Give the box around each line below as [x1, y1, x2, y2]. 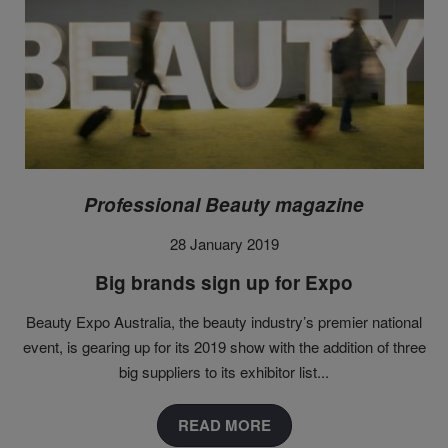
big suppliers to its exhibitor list [119, 361, 317, 383]
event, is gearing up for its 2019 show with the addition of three [22, 336, 426, 358]
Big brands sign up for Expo [95, 269, 353, 297]
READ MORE [177, 414, 271, 437]
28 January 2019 [169, 233, 279, 255]
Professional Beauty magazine [84, 191, 364, 219]
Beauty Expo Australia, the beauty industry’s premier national [26, 311, 422, 333]
